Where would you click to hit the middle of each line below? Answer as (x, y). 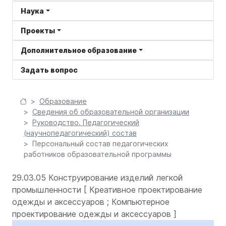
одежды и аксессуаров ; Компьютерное (91, 202)
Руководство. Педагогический (86, 122)
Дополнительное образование (79, 50)
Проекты (38, 31)
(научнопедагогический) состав (80, 133)
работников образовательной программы (98, 154)
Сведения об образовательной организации (111, 112)
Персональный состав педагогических (100, 144)
